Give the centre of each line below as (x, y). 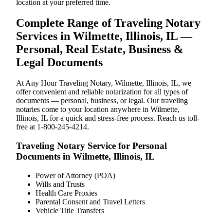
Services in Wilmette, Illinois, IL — (104, 36)
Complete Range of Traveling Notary (108, 23)
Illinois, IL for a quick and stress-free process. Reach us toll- (108, 118)
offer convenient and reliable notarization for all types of (102, 92)
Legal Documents (59, 63)
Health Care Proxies (66, 193)
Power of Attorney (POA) (75, 175)
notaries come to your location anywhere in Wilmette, (98, 109)
